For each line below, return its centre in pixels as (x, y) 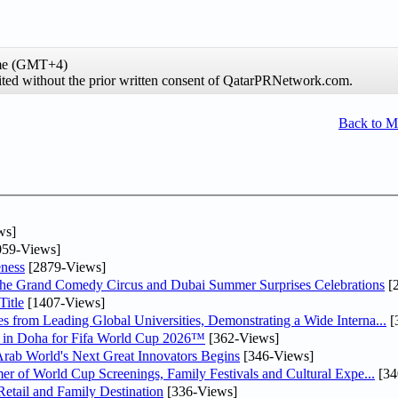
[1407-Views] (64, 302)
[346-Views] (277, 355)
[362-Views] (242, 338)
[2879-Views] (65, 267)
